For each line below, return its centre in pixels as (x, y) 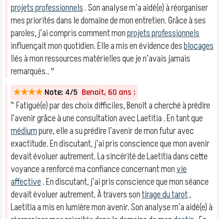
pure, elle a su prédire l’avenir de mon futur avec (116, 131)
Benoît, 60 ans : (107, 92)
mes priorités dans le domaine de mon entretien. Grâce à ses (108, 21)
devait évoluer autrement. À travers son (76, 195)
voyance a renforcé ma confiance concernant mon (94, 169)
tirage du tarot (165, 195)
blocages (199, 46)
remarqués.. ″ (33, 71)
